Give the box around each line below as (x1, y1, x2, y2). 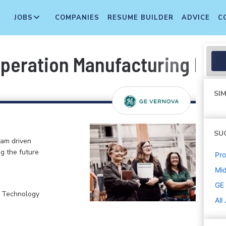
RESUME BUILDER (107, 13, 174, 22)
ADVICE (182, 13, 210, 22)
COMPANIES (55, 13, 99, 22)
